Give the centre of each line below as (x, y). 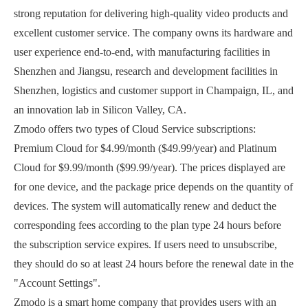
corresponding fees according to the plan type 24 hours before (147, 225)
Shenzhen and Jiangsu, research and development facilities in (146, 71)
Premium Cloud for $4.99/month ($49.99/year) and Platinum (145, 148)
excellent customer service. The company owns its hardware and (153, 33)
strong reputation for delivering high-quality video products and (151, 14)
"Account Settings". (57, 283)
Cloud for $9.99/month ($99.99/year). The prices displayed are (150, 168)
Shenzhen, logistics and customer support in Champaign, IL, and (154, 91)
